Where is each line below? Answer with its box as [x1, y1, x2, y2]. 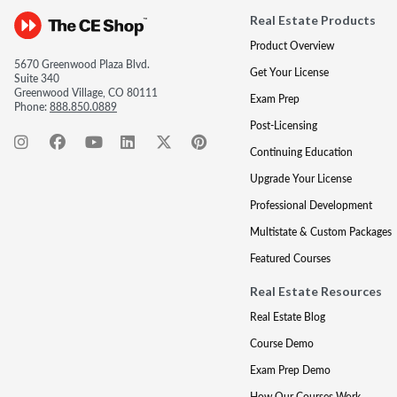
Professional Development [249, 198, 372, 213]
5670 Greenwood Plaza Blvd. [14, 57, 150, 72]
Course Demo [249, 336, 314, 351]
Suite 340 [14, 71, 59, 86]
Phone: [14, 99, 50, 114]
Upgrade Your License [249, 171, 352, 186]
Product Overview [249, 38, 334, 53]
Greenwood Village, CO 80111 [14, 85, 158, 100]
